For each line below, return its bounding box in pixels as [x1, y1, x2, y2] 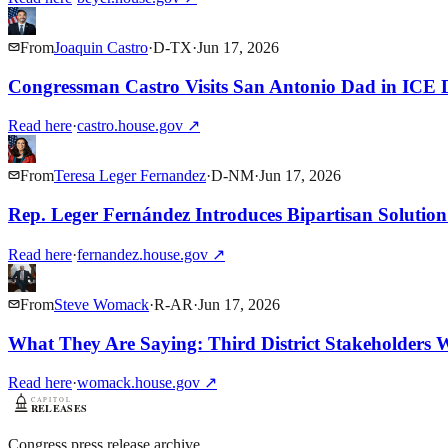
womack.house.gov [77, 374, 200, 392]
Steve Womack [54, 295, 149, 313]
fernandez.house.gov [77, 245, 208, 263]
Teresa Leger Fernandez [54, 167, 206, 185]
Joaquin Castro [54, 38, 148, 56]
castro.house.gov [77, 117, 183, 135]
